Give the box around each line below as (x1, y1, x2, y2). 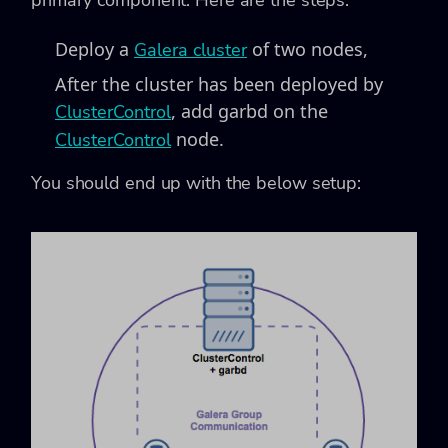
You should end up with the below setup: (31, 170, 362, 195)
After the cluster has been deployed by (55, 71, 383, 96)
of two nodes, (247, 36, 368, 61)
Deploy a (55, 36, 134, 61)
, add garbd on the (171, 98, 328, 123)
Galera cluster (134, 37, 247, 62)
